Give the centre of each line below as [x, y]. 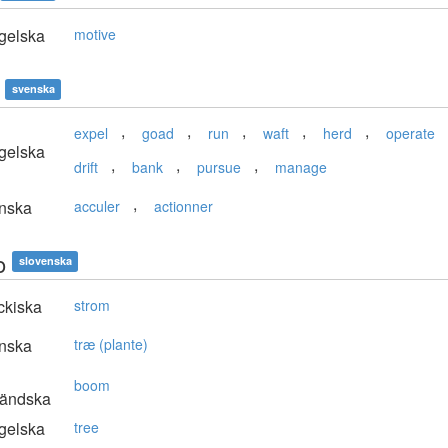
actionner [183, 206]
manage [301, 167]
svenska [33, 89]
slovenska [45, 261]
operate [410, 133]
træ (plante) [111, 344]
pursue [219, 167]
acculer [97, 206]
